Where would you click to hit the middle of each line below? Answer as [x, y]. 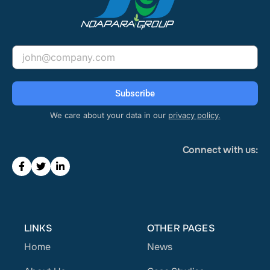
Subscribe [135, 93]
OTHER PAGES [181, 228]
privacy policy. [194, 115]
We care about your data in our [109, 115]
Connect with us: [220, 150]
